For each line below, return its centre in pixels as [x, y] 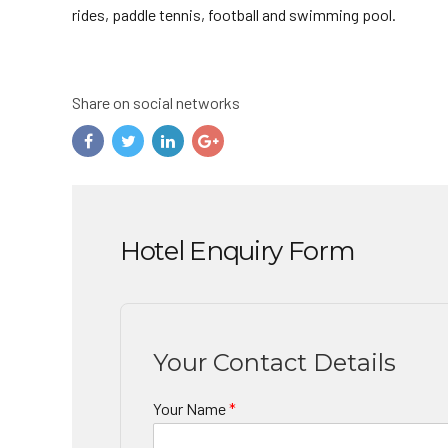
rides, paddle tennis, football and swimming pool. [234, 14]
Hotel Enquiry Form [237, 251]
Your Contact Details [274, 363]
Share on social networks [156, 102]
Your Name [191, 409]
